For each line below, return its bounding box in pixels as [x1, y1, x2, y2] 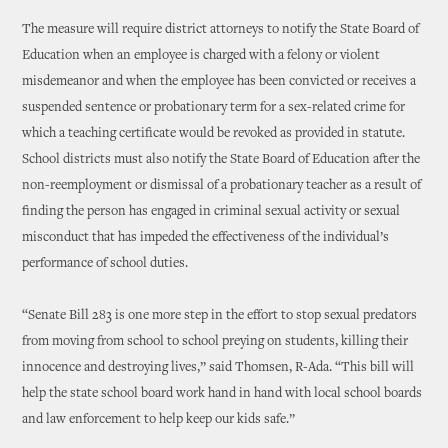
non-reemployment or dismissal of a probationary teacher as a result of [22, 179, 422, 193]
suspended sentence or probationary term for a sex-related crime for [22, 101, 406, 115]
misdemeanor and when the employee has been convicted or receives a [22, 75, 417, 89]
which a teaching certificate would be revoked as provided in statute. [22, 127, 406, 141]
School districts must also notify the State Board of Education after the [22, 153, 421, 167]
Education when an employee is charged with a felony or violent [22, 49, 381, 63]
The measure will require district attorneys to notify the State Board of [22, 23, 420, 37]
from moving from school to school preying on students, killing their [22, 335, 409, 349]
